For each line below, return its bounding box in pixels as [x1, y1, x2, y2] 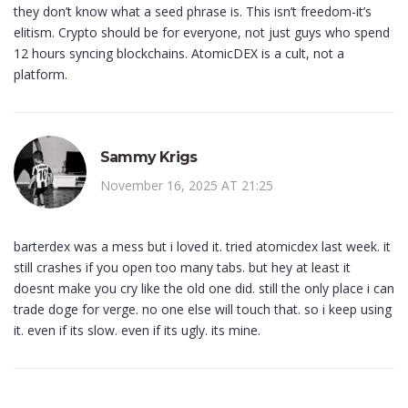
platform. [14, 66, 67, 84]
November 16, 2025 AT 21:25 [100, 177, 273, 195]
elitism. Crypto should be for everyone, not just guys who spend [14, 24, 390, 42]
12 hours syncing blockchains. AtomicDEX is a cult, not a [14, 45, 344, 63]
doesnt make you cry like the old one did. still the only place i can [14, 280, 394, 298]
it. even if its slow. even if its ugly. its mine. [14, 321, 260, 340]
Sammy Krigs [100, 148, 198, 167]
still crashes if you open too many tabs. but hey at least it [14, 259, 351, 277]
